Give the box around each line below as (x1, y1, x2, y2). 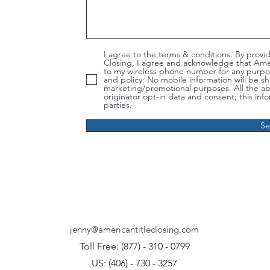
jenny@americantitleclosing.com (70, 224, 199, 235)
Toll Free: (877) (79, 240, 143, 252)
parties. (103, 99, 132, 110)
